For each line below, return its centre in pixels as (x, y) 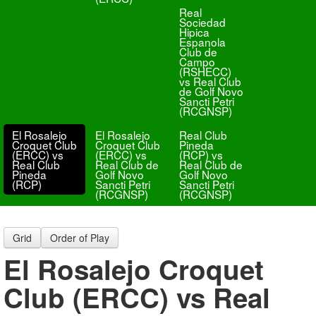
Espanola (202, 42)
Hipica (194, 32)
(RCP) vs (201, 154)
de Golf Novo (211, 91)
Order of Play (80, 238)
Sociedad (202, 22)
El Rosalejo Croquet (134, 269)
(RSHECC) (205, 71)
